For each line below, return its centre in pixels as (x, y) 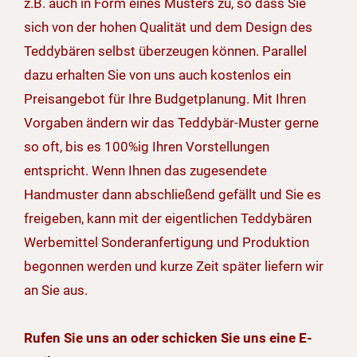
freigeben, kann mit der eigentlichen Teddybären (168, 219)
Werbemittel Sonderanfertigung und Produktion (167, 243)
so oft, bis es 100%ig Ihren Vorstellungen (147, 147)
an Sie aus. (56, 290)
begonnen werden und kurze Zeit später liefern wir (174, 267)
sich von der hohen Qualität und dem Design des (168, 27)
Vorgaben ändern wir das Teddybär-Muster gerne (171, 123)
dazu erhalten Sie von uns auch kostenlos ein (157, 75)
